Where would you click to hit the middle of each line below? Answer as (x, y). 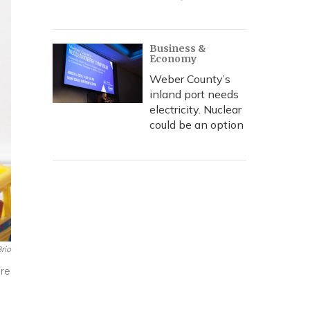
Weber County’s (190, 79)
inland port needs (194, 94)
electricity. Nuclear (195, 109)
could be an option (197, 125)
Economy (173, 59)
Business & (178, 48)
